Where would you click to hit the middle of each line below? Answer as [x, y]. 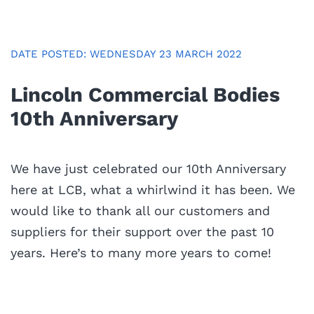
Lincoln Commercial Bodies [145, 94]
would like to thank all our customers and [140, 210]
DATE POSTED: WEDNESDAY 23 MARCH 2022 [126, 54]
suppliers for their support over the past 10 [142, 231]
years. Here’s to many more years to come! [141, 252]
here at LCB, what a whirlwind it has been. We [153, 189]
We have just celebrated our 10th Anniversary [148, 168]
